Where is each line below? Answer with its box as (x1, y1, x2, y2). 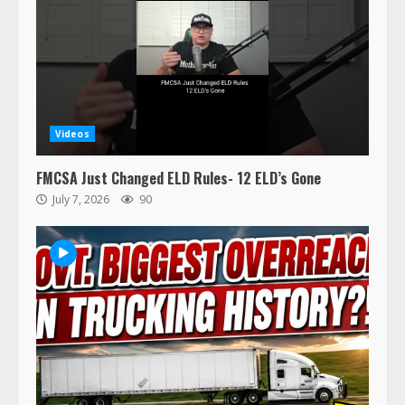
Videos (55, 127, 89, 140)
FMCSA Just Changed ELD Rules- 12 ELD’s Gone (36, 166, 321, 189)
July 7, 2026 (50, 191, 112, 207)
